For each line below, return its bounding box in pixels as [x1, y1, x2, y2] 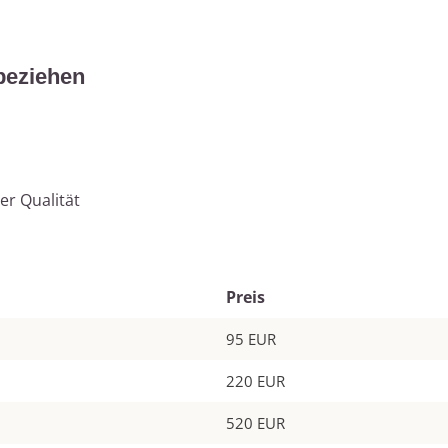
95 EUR [226, 329, 276, 350]
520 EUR [226, 413, 285, 434]
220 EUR [226, 371, 285, 392]
